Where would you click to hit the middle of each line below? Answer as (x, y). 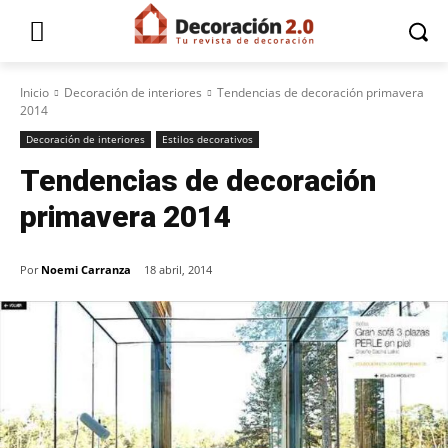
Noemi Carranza (86, 269)
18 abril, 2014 (178, 270)
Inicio (34, 92)
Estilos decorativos (207, 139)
